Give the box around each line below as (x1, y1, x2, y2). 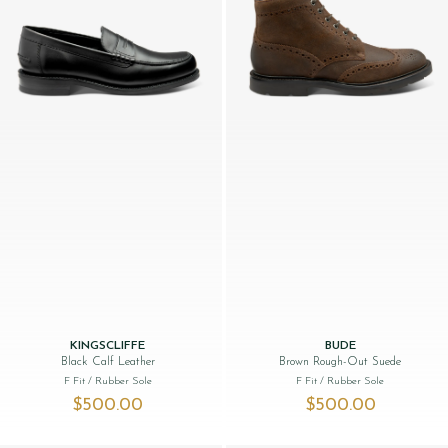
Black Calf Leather (60, 356, 155, 369)
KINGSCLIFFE (70, 340, 146, 353)
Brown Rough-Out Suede (279, 356, 402, 369)
